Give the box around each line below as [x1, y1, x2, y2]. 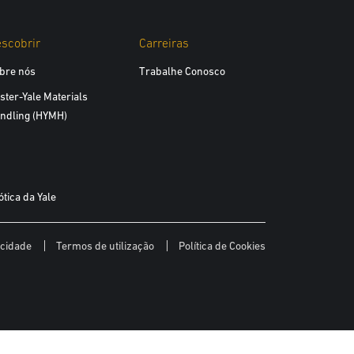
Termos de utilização [56, 239, 154, 252]
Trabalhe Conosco [138, 65, 225, 77]
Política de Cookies [179, 239, 265, 252]
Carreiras [138, 36, 189, 50]
